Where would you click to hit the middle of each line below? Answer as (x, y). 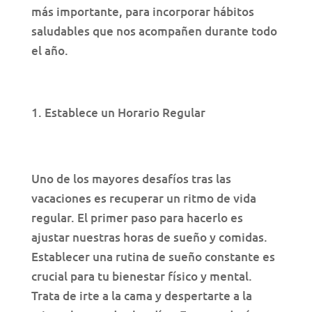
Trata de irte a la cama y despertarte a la (141, 296)
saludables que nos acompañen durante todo (154, 31)
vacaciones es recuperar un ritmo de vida (143, 198)
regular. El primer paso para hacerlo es (137, 218)
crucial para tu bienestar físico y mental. (141, 276)
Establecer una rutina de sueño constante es (153, 257)
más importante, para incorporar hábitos (142, 12)
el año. (49, 51)
